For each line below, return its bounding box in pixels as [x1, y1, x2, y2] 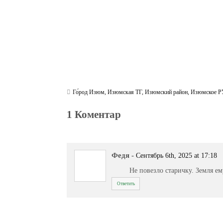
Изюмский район [145, 89, 188, 96]
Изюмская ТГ [108, 89, 142, 96]
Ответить [116, 181, 135, 186]
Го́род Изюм [73, 89, 105, 96]
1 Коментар [67, 108, 121, 120]
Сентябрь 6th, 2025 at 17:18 [136, 152, 218, 160]
